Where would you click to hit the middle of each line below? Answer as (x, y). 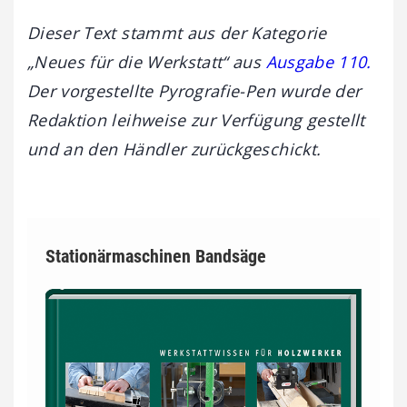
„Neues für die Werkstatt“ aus (147, 61)
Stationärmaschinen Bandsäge (156, 256)
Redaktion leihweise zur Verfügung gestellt (196, 119)
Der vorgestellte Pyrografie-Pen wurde (181, 90)
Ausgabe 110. (318, 61)
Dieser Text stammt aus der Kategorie (177, 32)
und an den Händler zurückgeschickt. (174, 149)
